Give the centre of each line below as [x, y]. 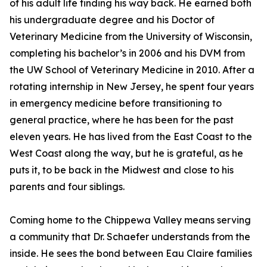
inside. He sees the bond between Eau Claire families [131, 254]
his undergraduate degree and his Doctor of [112, 20]
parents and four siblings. [67, 187]
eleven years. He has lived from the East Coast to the [131, 137]
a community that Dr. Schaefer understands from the [130, 237]
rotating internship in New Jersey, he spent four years [132, 87]
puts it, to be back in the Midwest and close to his [122, 170]
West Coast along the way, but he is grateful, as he [126, 153]
